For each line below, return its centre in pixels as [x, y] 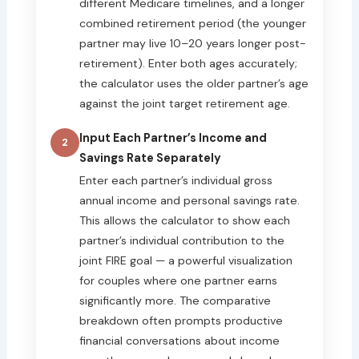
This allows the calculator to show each [184, 220]
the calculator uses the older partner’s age [194, 83]
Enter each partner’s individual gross [175, 180]
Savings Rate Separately [150, 157]
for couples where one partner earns [178, 280]
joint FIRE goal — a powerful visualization [186, 260]
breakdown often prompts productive [181, 320]
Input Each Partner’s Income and [173, 137]
